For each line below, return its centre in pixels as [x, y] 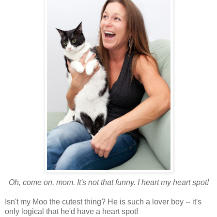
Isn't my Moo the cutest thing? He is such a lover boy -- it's [103, 202]
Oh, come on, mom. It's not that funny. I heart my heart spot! [108, 183]
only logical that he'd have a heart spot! [71, 212]
